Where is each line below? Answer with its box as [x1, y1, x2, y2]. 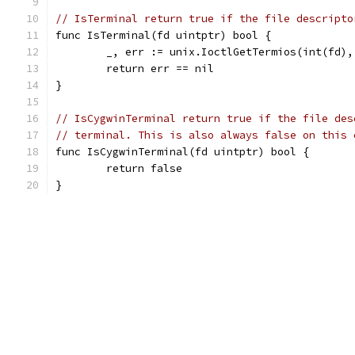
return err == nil [106, 62, 214, 75]
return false [106, 162, 182, 175]
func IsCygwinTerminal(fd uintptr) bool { [55, 145, 309, 158]
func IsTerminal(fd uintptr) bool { [55, 29, 271, 42]
